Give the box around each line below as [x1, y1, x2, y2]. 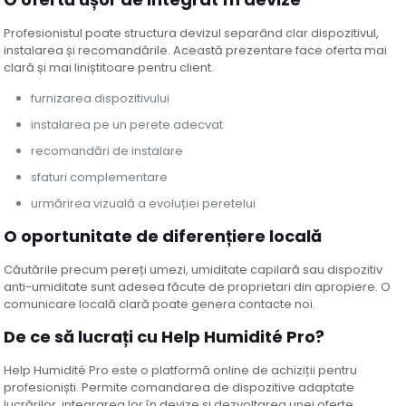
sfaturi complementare [31, 169, 169, 187]
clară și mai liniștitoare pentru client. [4, 59, 215, 77]
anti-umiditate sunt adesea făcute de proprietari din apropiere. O [4, 278, 391, 296]
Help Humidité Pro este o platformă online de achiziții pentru [4, 362, 358, 380]
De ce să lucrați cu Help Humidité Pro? [4, 325, 325, 349]
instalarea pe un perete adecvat [31, 116, 224, 134]
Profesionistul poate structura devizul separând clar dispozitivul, [4, 24, 380, 43]
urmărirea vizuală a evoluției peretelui [31, 195, 256, 213]
